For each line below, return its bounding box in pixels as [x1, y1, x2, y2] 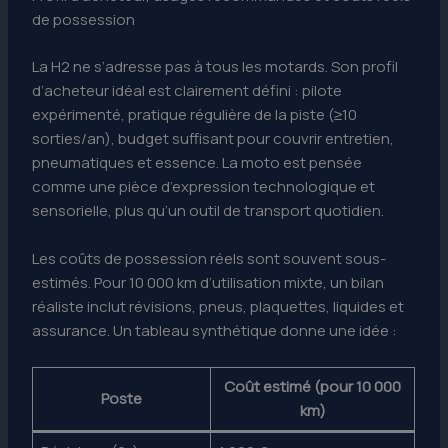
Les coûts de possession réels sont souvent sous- [32, 247, 387, 269]
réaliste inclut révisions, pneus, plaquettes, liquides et [32, 295, 405, 317]
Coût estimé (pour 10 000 [224, 375, 402, 397]
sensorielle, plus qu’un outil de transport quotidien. [32, 199, 385, 221]
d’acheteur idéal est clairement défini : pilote [32, 79, 343, 101]
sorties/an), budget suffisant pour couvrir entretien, [32, 127, 395, 149]
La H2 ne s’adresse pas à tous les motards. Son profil [32, 55, 399, 77]
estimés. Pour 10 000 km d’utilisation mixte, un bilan [32, 271, 385, 293]
